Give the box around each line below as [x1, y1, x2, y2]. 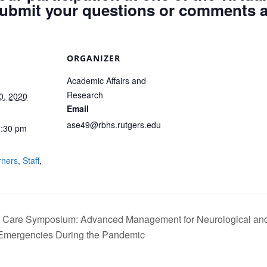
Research [67, 89, 103, 101]
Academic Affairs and [67, 74, 146, 86]
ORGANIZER [67, 52, 120, 64]
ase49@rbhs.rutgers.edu [67, 119, 161, 131]
